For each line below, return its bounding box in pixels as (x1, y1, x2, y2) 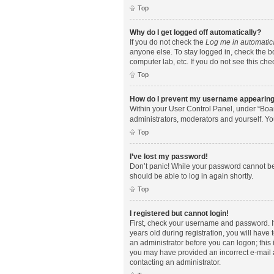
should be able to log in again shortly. (130, 171, 253, 180)
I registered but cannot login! (130, 209, 229, 218)
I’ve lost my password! (130, 152, 208, 161)
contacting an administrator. (130, 257, 221, 267)
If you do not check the (130, 37, 206, 46)
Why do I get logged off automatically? (130, 28, 261, 37)
